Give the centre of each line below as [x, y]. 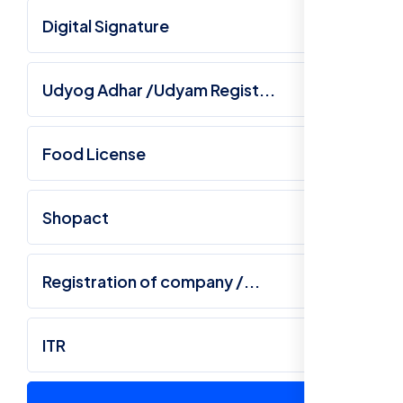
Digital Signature [106, 26]
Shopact [76, 218]
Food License [94, 154]
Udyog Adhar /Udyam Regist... [159, 90]
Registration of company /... [151, 282]
